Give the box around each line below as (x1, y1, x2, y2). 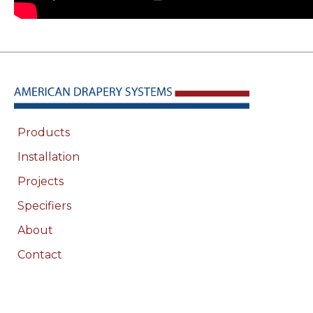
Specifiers (17, 198, 71, 212)
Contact (17, 247, 62, 261)
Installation (17, 150, 80, 163)
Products (17, 125, 70, 139)
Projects (17, 174, 64, 188)
